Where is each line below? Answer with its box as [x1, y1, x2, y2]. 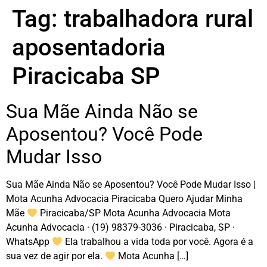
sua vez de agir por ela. [6, 250, 105, 262]
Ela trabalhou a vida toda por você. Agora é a [63, 236, 254, 247]
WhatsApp [6, 236, 52, 247]
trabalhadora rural [64, 5, 253, 33]
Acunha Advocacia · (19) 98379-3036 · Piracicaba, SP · [6, 222, 235, 233]
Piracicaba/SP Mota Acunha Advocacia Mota [38, 207, 231, 219]
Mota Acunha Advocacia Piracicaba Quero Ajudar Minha [6, 193, 243, 204]
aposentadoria [12, 33, 166, 61]
